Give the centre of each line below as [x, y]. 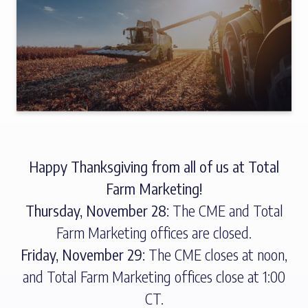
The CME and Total [226, 211]
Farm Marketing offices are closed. [154, 233]
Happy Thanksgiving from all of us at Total [154, 167]
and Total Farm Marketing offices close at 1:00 [154, 277]
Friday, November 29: [83, 255]
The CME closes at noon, [216, 255]
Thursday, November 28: [97, 211]
